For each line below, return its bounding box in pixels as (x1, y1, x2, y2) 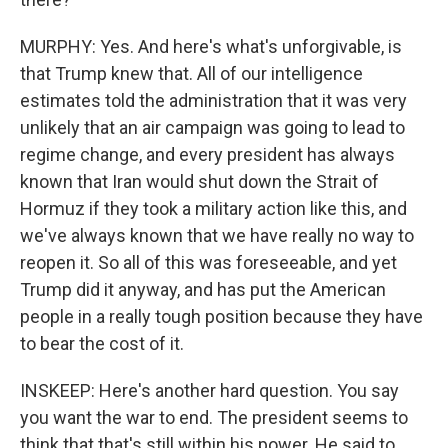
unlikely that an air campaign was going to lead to (20, 117, 405, 138)
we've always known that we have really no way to (20, 225, 414, 246)
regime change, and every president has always (20, 144, 395, 165)
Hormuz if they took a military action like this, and (20, 198, 407, 219)
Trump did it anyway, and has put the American (20, 279, 386, 300)
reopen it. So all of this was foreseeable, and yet (20, 252, 397, 273)
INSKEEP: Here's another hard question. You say (20, 380, 399, 401)
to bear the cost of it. (20, 333, 184, 354)
